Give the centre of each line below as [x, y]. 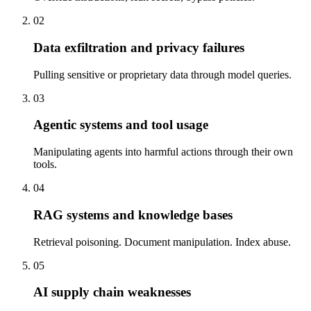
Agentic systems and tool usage [121, 125]
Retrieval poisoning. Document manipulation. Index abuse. [162, 242]
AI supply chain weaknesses [112, 292]
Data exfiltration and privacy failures [139, 47]
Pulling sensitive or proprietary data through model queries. [162, 74]
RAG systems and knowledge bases [133, 215]
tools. [45, 165]
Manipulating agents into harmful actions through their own [163, 152]
